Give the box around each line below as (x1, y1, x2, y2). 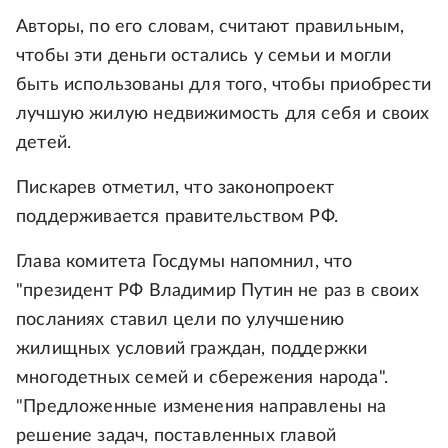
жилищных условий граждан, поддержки (16, 340, 368, 358)
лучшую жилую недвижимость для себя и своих (16, 105, 430, 123)
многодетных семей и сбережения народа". (16, 369, 389, 387)
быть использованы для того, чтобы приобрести (16, 76, 431, 94)
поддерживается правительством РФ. (16, 208, 338, 226)
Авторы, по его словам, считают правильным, (16, 18, 405, 36)
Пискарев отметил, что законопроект (16, 179, 335, 197)
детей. (16, 134, 72, 152)
